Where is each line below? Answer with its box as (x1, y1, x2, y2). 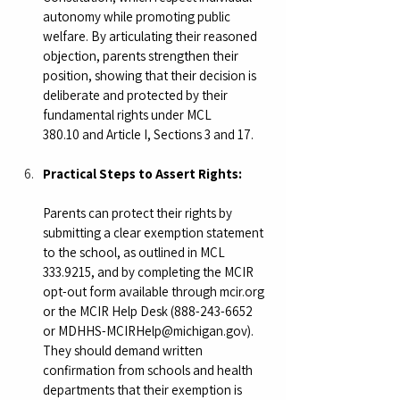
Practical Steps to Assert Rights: (43, 164, 242, 182)
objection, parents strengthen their (43, 46, 241, 64)
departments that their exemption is (43, 380, 245, 398)
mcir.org (220, 282, 264, 300)
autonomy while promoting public (43, 7, 233, 25)
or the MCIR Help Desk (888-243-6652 (43, 302, 255, 320)
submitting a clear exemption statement (43, 223, 266, 241)
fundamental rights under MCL (43, 105, 214, 123)
